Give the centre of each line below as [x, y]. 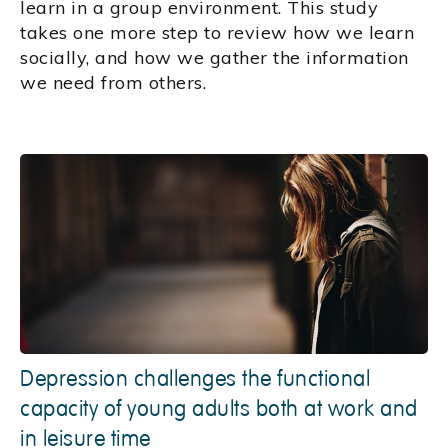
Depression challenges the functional [195, 379]
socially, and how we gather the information [214, 58]
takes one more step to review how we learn [217, 33]
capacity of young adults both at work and [219, 409]
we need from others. [113, 83]
